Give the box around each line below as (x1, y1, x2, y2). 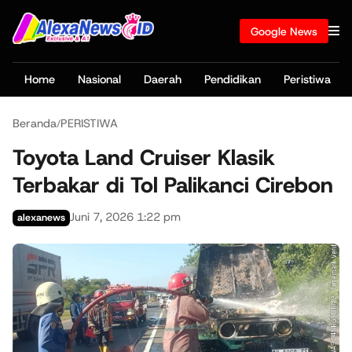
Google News (251, 24, 318, 38)
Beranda (13, 115, 57, 131)
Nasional (77, 71, 121, 88)
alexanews (17, 211, 66, 225)
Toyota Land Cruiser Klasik (13, 142, 275, 172)
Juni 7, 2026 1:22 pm (70, 209, 181, 225)
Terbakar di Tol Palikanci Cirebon (13, 170, 333, 200)
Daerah (143, 71, 181, 88)
